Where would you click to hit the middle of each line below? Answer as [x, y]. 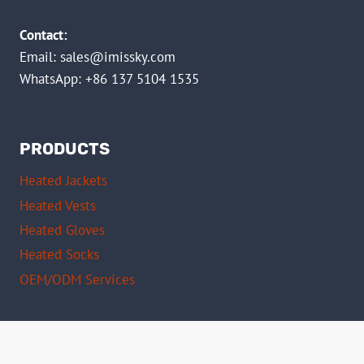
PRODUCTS [65, 148]
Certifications [182, 335]
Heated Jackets [63, 181]
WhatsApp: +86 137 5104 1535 [109, 78]
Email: [40, 56]
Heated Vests [58, 205]
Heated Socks [59, 255]
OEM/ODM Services [77, 279]
